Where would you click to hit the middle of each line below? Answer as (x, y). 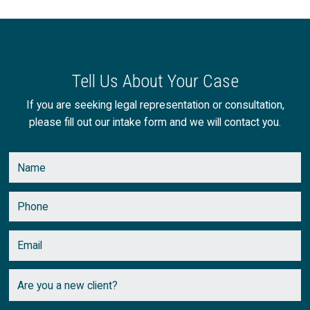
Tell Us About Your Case (155, 81)
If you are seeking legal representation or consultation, (155, 104)
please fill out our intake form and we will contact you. (155, 122)
